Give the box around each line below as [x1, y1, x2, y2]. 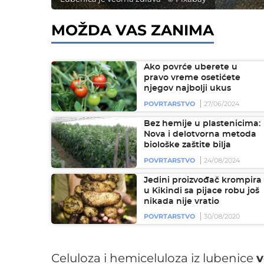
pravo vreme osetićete [144, 74, 240, 82]
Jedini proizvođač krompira [144, 176, 262, 184]
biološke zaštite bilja [144, 141, 231, 149]
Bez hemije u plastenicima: [144, 120, 260, 128]
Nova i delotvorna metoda [144, 130, 256, 138]
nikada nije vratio [144, 197, 219, 206]
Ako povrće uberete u [144, 63, 237, 72]
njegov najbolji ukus [144, 84, 231, 93]
